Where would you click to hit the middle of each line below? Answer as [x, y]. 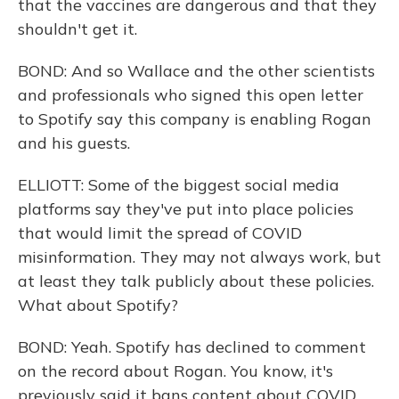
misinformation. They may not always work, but [199, 257]
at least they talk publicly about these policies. [196, 281]
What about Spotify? [98, 305]
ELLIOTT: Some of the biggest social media [179, 185]
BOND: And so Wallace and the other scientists [196, 71]
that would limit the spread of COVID [160, 233]
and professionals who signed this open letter [191, 95]
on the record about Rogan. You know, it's [175, 371]
